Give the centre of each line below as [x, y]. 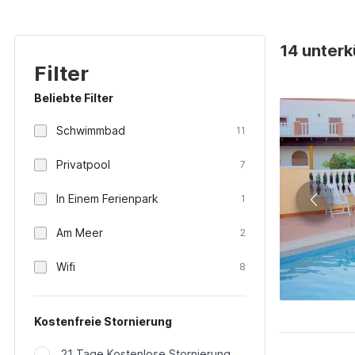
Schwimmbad [91, 130]
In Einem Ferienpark [107, 198]
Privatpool [83, 164]
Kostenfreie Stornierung [103, 321]
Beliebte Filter [74, 98]
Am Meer [80, 233]
